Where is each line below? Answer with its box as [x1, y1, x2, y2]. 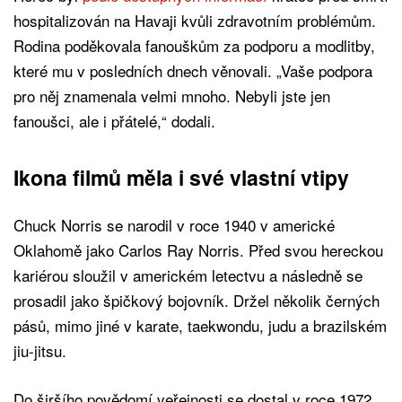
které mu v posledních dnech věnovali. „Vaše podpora [13, 58, 372, 82]
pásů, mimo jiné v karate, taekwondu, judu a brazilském [13, 313, 387, 336]
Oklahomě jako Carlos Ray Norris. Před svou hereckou [13, 238, 383, 261]
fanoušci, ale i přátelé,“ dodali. [13, 109, 215, 132]
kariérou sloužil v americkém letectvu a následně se [13, 263, 363, 286]
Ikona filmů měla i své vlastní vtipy [13, 162, 349, 192]
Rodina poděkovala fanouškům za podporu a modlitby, [13, 33, 375, 57]
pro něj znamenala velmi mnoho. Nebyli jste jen [13, 83, 330, 107]
